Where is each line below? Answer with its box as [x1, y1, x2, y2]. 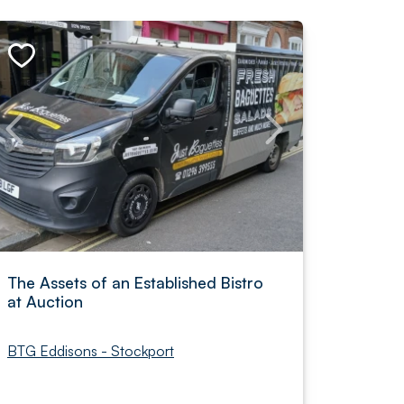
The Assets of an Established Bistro [7, 272, 263, 292]
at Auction [7, 291, 83, 311]
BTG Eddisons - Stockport [7, 342, 174, 360]
